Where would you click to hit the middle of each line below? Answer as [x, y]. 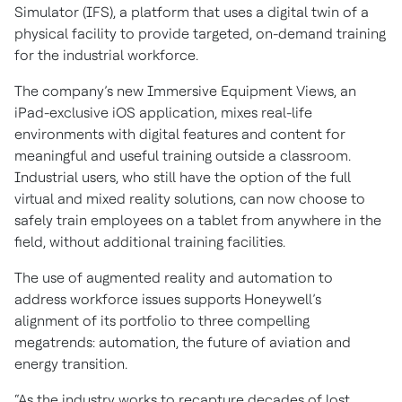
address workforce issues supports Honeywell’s [168, 300]
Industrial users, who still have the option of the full [183, 178]
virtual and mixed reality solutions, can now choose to [190, 199]
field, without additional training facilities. [150, 242]
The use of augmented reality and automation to [174, 278]
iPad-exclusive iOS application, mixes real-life [163, 113]
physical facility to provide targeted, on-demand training [200, 34]
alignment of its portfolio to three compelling [162, 321]
